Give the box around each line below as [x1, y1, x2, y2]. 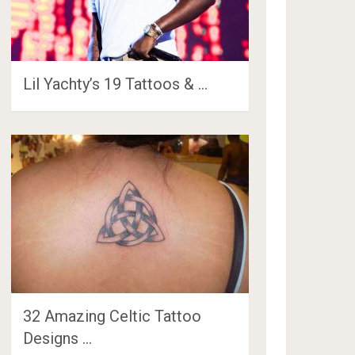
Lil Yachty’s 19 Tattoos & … [23, 74, 208, 94]
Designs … [23, 328, 93, 348]
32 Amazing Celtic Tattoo [23, 306, 202, 326]
